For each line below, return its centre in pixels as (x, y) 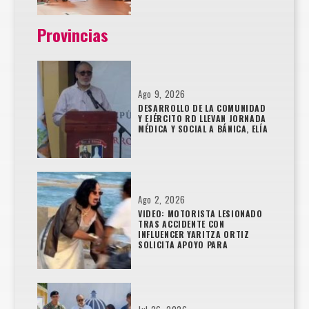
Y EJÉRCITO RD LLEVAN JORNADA (202, 118)
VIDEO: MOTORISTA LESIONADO (200, 213)
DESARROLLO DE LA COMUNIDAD (202, 108)
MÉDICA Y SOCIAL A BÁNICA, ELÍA (203, 128)
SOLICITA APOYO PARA (183, 244)
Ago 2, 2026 (162, 199)
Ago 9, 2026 (162, 94)
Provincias (73, 35)
